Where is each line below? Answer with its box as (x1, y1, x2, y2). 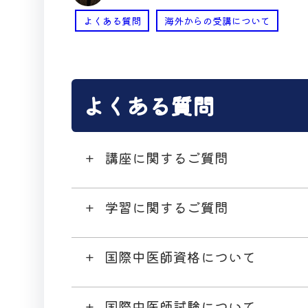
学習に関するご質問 (104, 197, 228, 217)
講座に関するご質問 (104, 147, 228, 168)
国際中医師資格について (104, 246, 256, 267)
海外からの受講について (164, 13, 270, 27)
